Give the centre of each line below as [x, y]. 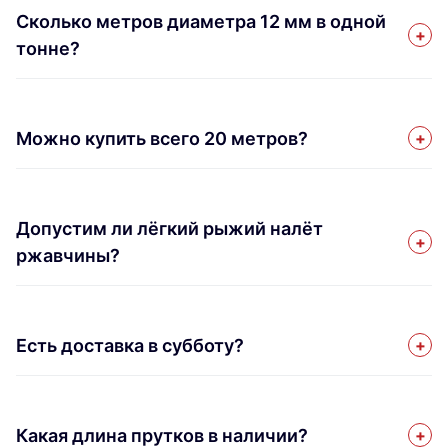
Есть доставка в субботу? [130, 345]
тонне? [48, 48]
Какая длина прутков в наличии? [162, 435]
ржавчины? [68, 255]
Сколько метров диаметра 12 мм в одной [201, 21]
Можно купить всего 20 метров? [162, 138]
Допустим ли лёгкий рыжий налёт [169, 228]
